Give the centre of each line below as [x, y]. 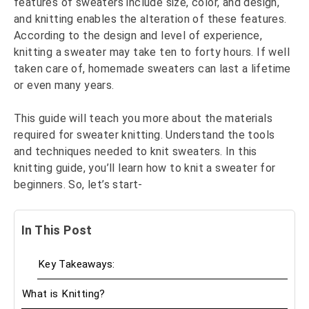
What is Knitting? [64, 294]
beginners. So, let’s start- [78, 185]
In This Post [57, 230]
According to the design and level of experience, [138, 36]
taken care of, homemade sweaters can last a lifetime [152, 69]
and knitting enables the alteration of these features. [150, 19]
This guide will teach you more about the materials [143, 119]
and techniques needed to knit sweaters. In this [136, 152]
